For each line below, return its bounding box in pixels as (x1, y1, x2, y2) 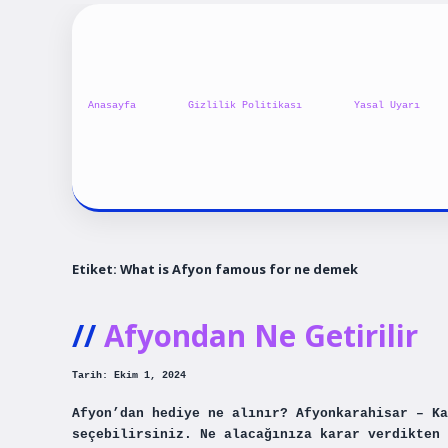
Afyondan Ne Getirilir (104, 315, 418, 357)
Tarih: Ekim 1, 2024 (72, 370, 186, 382)
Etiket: (72, 259, 120, 278)
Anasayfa (88, 100, 136, 112)
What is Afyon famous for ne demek (120, 259, 358, 278)
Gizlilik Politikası (188, 100, 302, 112)
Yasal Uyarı (354, 100, 420, 112)
